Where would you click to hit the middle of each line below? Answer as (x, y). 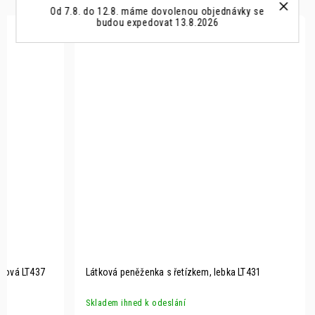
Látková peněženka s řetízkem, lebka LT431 (174, 272)
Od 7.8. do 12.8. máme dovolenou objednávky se (157, 11)
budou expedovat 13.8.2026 (157, 22)
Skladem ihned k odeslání (136, 303)
